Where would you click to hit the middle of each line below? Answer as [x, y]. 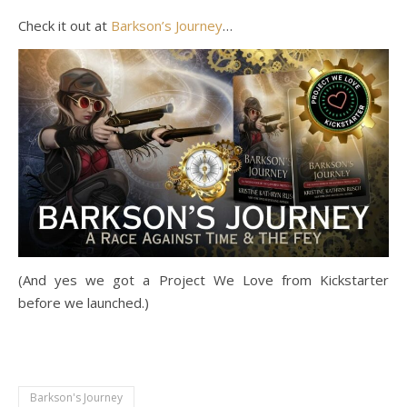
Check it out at [65, 25]
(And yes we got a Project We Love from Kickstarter [203, 280]
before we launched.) [84, 303]
